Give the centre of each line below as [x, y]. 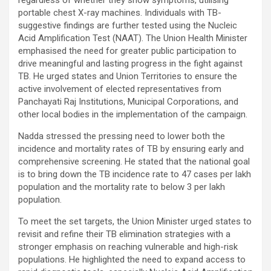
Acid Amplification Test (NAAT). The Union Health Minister [133, 38]
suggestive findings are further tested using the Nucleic [128, 26]
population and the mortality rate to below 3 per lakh [122, 187]
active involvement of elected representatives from [120, 89]
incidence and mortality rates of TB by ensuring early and [131, 149]
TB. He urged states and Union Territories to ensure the [128, 77]
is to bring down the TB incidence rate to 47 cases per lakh [135, 175]
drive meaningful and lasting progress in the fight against [130, 64]
